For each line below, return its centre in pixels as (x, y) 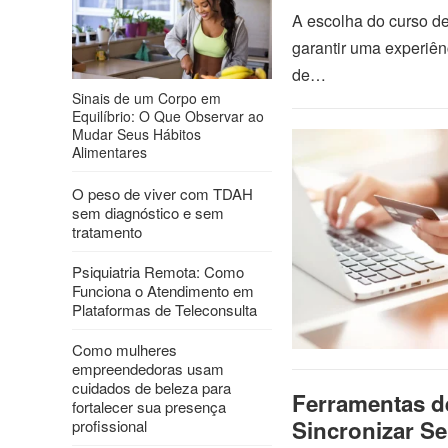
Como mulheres (124, 349)
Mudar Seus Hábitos (136, 134)
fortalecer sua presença (149, 406)
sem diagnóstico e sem (148, 212)
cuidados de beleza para (151, 387)
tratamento (107, 231)
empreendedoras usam (148, 368)
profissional (109, 425)
